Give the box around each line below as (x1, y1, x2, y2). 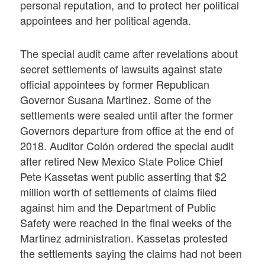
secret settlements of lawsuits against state (20, 60, 223, 76)
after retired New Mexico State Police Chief (20, 153, 224, 169)
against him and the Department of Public (20, 199, 216, 215)
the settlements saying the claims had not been (20, 245, 243, 261)
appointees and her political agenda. (20, 12, 192, 28)
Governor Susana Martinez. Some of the (20, 91, 212, 107)
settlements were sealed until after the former (20, 106, 234, 122)
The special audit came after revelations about (20, 45, 238, 61)
